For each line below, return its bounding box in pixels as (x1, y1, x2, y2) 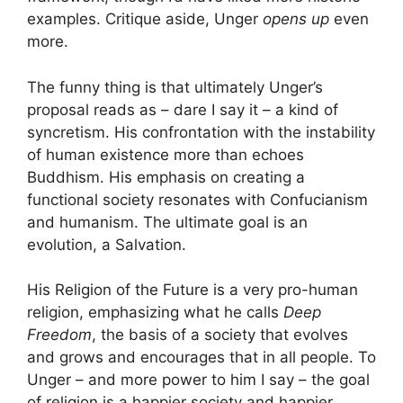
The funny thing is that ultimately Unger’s (27, 77, 323, 96)
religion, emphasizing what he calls (27, 303, 283, 322)
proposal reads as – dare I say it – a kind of (27, 100, 338, 119)
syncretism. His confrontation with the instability (27, 122, 375, 141)
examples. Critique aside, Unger (27, 10, 263, 29)
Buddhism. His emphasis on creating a (27, 167, 305, 186)
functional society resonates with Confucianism (27, 190, 368, 209)
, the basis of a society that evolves (92, 326, 348, 345)
